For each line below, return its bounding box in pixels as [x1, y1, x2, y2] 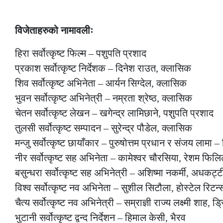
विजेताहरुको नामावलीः [15, 25, 93, 36]
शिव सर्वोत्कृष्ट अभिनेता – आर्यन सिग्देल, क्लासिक [15, 78, 187, 89]
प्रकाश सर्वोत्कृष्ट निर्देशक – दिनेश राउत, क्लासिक [15, 63, 191, 74]
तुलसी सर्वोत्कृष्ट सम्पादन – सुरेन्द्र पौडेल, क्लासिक [15, 122, 192, 134]
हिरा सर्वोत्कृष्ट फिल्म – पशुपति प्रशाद [15, 48, 146, 59]
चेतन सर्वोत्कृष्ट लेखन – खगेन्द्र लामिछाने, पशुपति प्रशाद [15, 108, 214, 119]
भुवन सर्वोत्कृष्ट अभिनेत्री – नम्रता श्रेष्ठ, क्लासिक [15, 93, 192, 104]
